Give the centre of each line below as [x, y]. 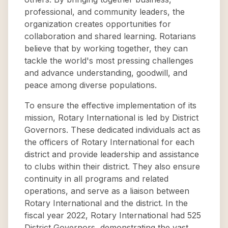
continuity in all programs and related [96, 179]
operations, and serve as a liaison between [107, 191]
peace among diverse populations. [91, 85]
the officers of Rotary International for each [109, 142]
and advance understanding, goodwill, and [106, 73]
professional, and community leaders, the [105, 12]
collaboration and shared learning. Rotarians [110, 36]
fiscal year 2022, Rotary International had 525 [113, 215]
